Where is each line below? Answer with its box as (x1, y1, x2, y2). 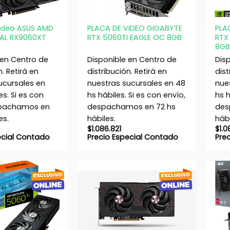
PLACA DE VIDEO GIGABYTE (87, 23, 182, 34)
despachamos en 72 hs (87, 101, 176, 112)
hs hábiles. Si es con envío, (87, 89, 185, 100)
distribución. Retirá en (87, 66, 167, 76)
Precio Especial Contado (87, 131, 178, 142)
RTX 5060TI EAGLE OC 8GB (87, 32, 182, 43)
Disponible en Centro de (87, 54, 177, 65)
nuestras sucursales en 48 (87, 78, 185, 88)
